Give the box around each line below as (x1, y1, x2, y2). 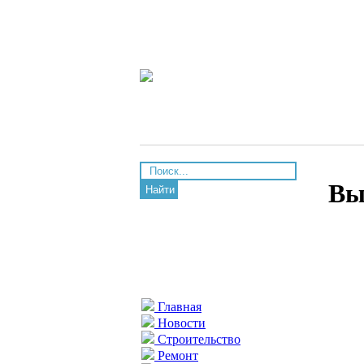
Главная (154, 300, 201, 314)
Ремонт (154, 349, 198, 362)
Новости (154, 316, 206, 330)
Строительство (154, 332, 240, 346)
